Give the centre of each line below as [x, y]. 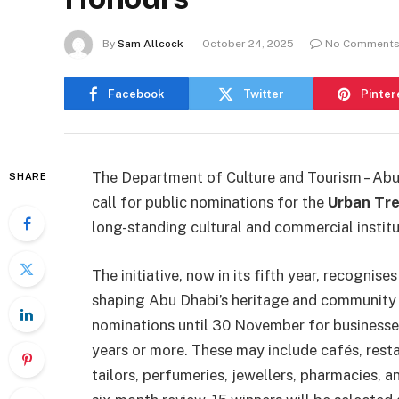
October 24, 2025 [248, 44]
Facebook [136, 94]
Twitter [264, 94]
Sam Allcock [151, 44]
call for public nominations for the [210, 202]
